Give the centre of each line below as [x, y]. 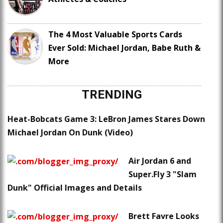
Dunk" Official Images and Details [75, 188]
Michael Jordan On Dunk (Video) [70, 133]
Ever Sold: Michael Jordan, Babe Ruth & [124, 48]
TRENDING [111, 95]
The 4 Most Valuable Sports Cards [115, 35]
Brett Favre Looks [164, 216]
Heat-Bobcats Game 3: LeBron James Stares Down [106, 119]
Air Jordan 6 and [160, 161]
